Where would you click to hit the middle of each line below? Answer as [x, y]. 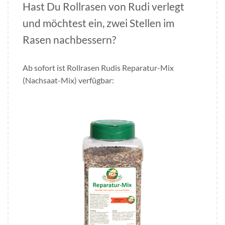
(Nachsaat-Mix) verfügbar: [68, 80]
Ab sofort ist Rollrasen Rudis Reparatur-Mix [98, 67]
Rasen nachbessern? [69, 39]
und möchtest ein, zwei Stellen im [98, 23]
